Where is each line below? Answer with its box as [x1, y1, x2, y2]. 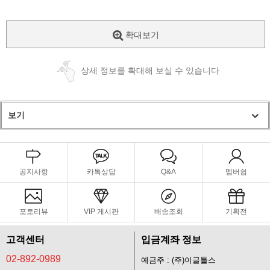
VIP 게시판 [83, 207, 119, 216]
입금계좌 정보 [141, 234, 201, 245]
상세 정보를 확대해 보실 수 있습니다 [81, 66, 219, 76]
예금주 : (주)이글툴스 [141, 256, 216, 265]
